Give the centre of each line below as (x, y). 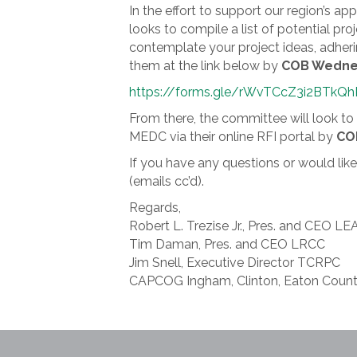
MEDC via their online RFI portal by (233, 137)
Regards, (155, 208)
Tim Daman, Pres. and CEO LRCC (227, 244)
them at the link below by (205, 66)
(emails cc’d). (167, 181)
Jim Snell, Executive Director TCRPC (235, 263)
